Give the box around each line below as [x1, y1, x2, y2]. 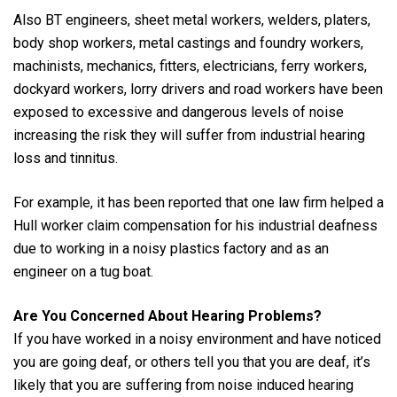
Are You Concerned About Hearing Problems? [13, 307, 322, 324]
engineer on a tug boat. [13, 262, 153, 280]
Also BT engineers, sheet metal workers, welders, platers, [13, 11, 370, 28]
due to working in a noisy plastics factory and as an [13, 239, 329, 257]
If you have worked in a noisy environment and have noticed [13, 330, 381, 347]
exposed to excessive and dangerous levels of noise [13, 103, 344, 121]
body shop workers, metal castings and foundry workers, [13, 34, 363, 51]
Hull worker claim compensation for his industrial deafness [13, 216, 378, 234]
